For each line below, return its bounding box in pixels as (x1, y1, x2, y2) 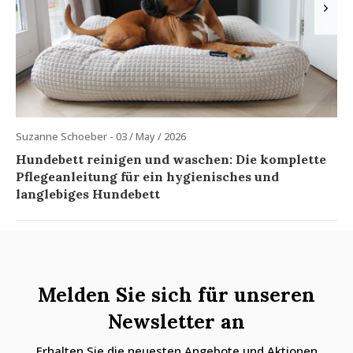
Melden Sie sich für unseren (38, 282, 315, 308)
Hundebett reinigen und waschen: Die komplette (16, 150, 326, 167)
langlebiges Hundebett (16, 185, 160, 202)
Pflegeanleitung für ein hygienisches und (16, 168, 279, 184)
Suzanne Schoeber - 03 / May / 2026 (16, 128, 186, 143)
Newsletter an (108, 309, 245, 335)
